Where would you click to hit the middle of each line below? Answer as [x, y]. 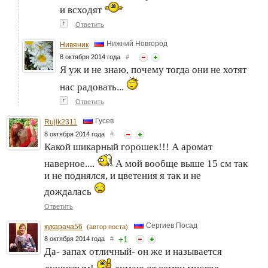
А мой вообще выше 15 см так [180, 163]
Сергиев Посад [172, 226]
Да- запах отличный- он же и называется [133, 251]
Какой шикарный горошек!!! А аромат [128, 147]
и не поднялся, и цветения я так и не [123, 175]
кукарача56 [63, 226]
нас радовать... [93, 87]
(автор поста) [107, 226]
